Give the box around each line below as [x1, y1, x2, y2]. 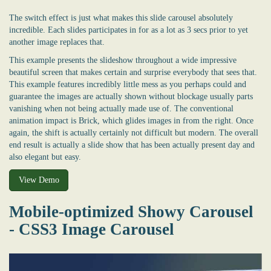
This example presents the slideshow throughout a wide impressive [9, 56, 237, 65]
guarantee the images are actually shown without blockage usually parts [9, 92, 253, 102]
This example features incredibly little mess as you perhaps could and [9, 80, 246, 90]
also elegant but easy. [9, 152, 81, 162]
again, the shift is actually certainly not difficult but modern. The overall [9, 128, 258, 138]
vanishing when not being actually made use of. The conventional [9, 104, 233, 114]
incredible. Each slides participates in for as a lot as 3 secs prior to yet [9, 25, 248, 35]
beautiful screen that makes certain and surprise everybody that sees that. [9, 68, 257, 77]
